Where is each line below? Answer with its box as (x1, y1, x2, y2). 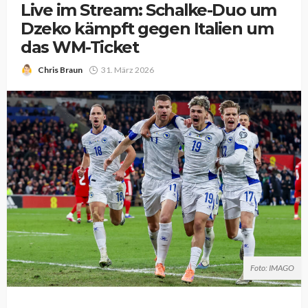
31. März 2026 (101, 65, 154, 75)
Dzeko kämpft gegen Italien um (21, 19, 274, 38)
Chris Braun (38, 65, 82, 75)
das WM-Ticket (21, 37, 139, 57)
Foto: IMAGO (250, 263, 294, 274)
